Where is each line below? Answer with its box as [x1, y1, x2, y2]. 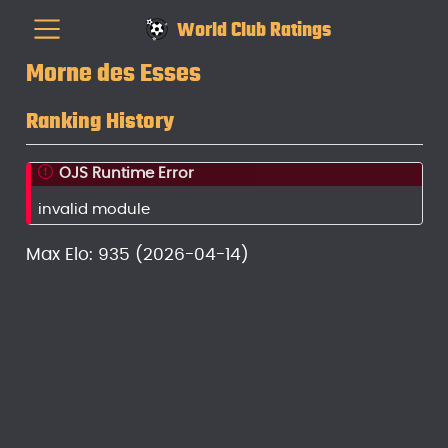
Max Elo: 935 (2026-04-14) [25, 246, 249, 264]
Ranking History [25, 109, 174, 133]
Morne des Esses [25, 60, 201, 86]
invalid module [38, 202, 151, 218]
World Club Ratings [176, 18, 331, 40]
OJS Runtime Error [58, 165, 194, 181]
